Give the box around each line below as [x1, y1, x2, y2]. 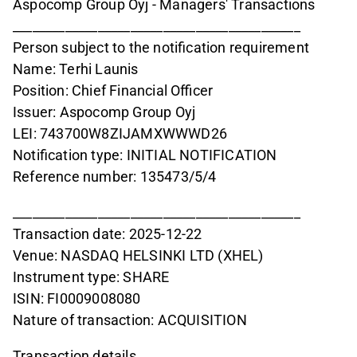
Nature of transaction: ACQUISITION [13, 312, 247, 329]
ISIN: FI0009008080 [13, 290, 141, 308]
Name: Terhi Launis [13, 61, 139, 78]
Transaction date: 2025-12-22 [13, 226, 202, 243]
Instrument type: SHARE [13, 269, 170, 286]
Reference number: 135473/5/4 [13, 168, 217, 186]
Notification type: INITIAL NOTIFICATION [13, 147, 277, 164]
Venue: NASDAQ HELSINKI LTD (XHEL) [13, 247, 264, 265]
